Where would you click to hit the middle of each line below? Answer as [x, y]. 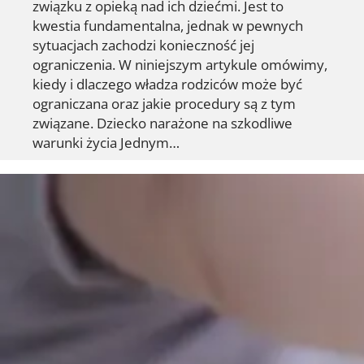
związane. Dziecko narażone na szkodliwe [162, 122]
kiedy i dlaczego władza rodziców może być [167, 83]
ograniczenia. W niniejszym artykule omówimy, [180, 64]
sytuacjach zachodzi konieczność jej [143, 44]
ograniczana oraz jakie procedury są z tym [164, 103]
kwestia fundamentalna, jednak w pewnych [168, 25]
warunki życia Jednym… [106, 142]
